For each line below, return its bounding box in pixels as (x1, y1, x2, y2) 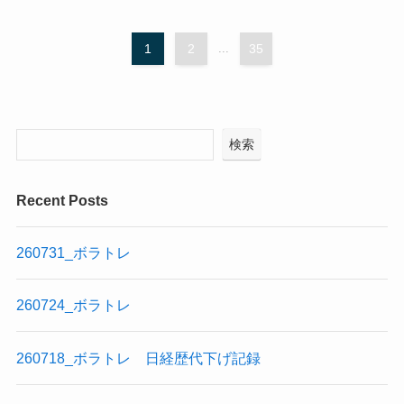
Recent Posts (15, 191, 108, 208)
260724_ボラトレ (15, 297, 131, 314)
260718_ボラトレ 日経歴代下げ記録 (15, 349, 261, 366)
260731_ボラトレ (15, 244, 131, 262)
